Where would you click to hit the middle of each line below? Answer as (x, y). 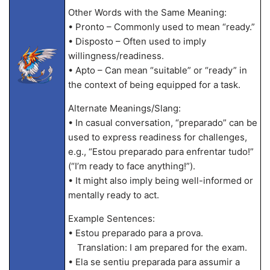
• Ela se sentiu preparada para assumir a (154, 262)
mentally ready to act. (113, 195)
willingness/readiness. (116, 56)
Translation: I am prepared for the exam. (157, 247)
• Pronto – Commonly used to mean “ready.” (161, 27)
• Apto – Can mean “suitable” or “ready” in (157, 70)
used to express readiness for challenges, (157, 137)
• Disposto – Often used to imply (137, 41)
